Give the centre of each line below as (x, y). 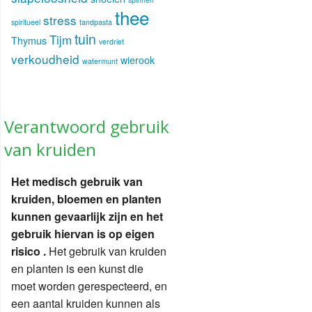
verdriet (111, 42)
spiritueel (26, 22)
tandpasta (96, 22)
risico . (29, 251)
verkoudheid (45, 59)
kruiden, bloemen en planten (86, 199)
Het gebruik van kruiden (106, 251)
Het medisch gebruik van (77, 182)
